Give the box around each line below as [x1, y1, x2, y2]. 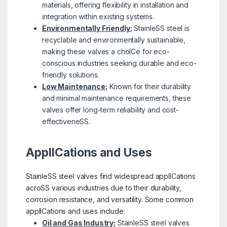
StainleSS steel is [132, 23, 190, 32]
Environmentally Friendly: [42, 23, 132, 32]
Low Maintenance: [42, 82, 107, 91]
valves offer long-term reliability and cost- [42, 105, 179, 114]
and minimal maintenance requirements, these [42, 93, 191, 102]
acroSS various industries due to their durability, [25, 183, 181, 192]
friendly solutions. [42, 70, 99, 79]
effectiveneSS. [42, 117, 91, 126]
